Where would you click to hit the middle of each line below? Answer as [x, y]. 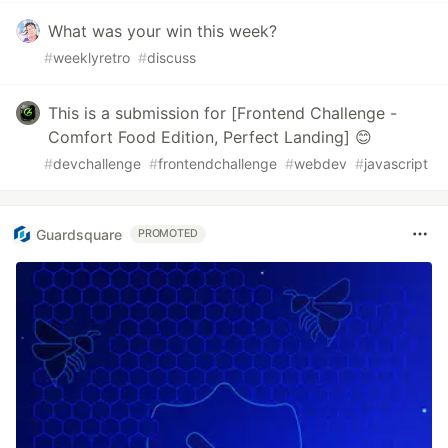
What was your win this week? [162, 31]
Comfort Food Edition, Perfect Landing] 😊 [210, 137]
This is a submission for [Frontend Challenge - [222, 113]
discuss [171, 57]
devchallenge [97, 163]
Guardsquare [79, 234]
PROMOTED [168, 233]
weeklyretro [91, 57]
